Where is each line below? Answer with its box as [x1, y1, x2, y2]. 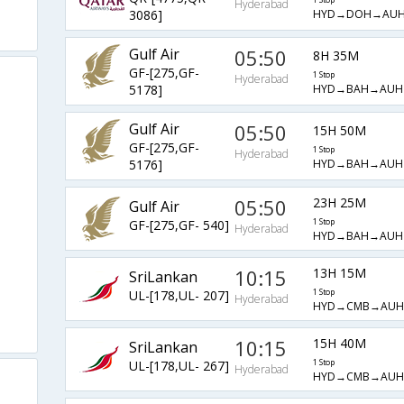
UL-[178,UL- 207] [128, 286, 229, 304]
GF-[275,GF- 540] [128, 216, 229, 234]
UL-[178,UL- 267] [128, 356, 229, 374]
